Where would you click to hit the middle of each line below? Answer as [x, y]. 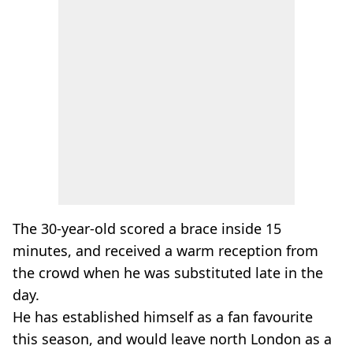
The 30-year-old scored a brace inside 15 [147, 229]
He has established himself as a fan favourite [163, 317]
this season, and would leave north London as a [172, 339]
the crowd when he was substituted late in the [168, 273]
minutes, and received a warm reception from [165, 251]
